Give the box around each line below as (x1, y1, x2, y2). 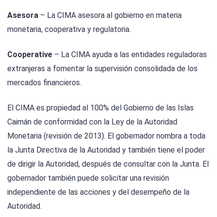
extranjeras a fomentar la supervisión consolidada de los (7, 63, 198, 73)
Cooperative (7, 49, 52, 59)
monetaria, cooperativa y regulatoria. (7, 24, 131, 34)
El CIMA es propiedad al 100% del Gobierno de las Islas (7, 103, 194, 113)
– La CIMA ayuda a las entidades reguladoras (52, 49, 207, 59)
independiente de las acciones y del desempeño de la (7, 187, 189, 197)
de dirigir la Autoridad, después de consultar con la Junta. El (7, 159, 209, 169)
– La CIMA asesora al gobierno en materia (38, 10, 182, 20)
